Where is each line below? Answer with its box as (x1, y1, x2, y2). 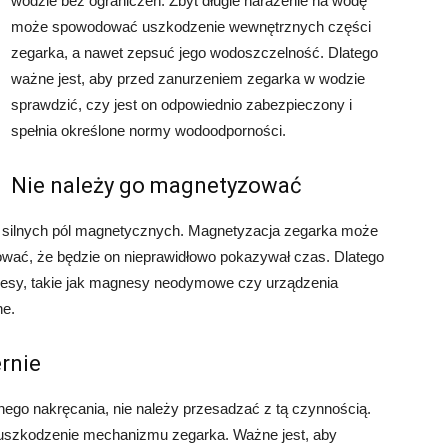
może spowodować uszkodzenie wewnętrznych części (11, 18, 371, 35)
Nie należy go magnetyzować (11, 173, 302, 198)
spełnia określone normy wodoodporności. (11, 122, 286, 139)
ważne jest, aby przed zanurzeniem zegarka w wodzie (11, 70, 365, 87)
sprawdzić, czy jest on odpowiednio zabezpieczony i (11, 96, 352, 113)
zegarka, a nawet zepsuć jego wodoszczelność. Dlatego (11, 44, 378, 61)
